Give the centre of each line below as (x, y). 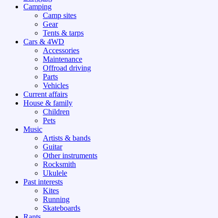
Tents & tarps (63, 33)
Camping (37, 7)
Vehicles (56, 86)
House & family (48, 103)
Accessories (61, 51)
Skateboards (62, 208)
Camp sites (60, 16)
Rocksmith (59, 164)
